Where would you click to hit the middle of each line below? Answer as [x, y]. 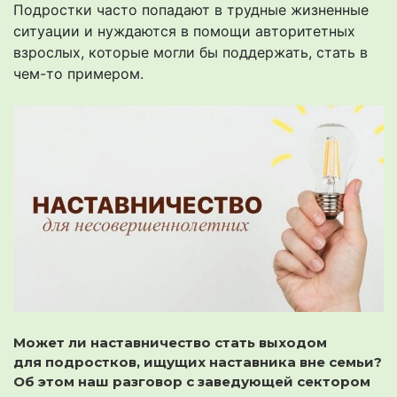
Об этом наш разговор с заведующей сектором [192, 381]
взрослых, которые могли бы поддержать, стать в [191, 53]
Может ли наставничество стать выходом [170, 342]
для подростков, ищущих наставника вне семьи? [198, 362]
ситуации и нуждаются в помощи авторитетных [184, 31]
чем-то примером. [78, 74]
